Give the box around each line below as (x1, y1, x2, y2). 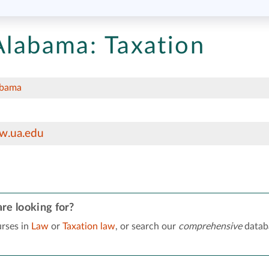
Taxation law (62, 221, 115, 231)
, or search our (115, 221, 178, 231)
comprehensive (178, 221, 242, 231)
